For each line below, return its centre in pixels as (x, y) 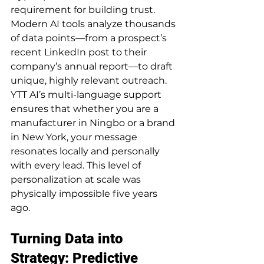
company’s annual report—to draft (93, 66)
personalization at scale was (77, 179)
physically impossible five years (85, 193)
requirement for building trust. (83, 9)
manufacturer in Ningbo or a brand (94, 123)
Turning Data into (68, 238)
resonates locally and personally (86, 151)
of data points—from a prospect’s (90, 38)
